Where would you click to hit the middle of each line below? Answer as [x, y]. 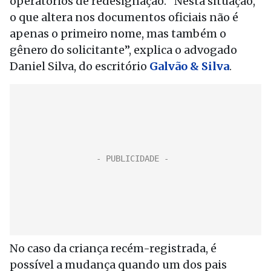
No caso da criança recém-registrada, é [113, 248]
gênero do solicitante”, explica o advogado [123, 50]
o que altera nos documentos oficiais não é [124, 17]
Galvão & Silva [189, 66]
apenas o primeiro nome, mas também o [118, 34]
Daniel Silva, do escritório [80, 66]
